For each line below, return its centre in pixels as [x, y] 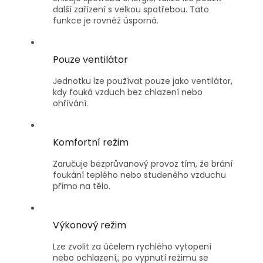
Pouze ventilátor [90, 60]
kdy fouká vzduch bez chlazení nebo [128, 92]
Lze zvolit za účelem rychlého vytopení [132, 247]
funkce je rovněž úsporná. [106, 21]
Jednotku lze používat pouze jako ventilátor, [143, 81]
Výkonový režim [90, 225]
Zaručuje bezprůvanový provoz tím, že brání [143, 164]
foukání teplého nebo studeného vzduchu [139, 175]
